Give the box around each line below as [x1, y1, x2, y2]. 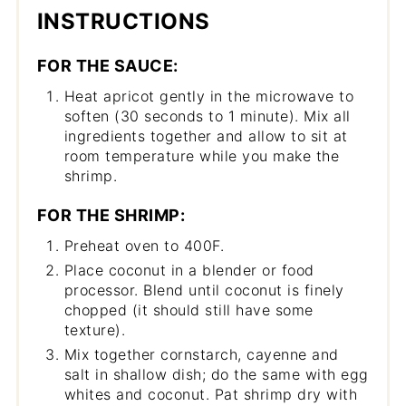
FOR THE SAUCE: [36, 55, 179, 75]
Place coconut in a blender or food [63, 260, 314, 279]
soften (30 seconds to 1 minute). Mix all [63, 106, 351, 125]
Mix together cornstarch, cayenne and [63, 344, 339, 363]
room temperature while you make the [63, 146, 340, 165]
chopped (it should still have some [63, 300, 314, 319]
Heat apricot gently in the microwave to [63, 86, 354, 105]
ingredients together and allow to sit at [63, 126, 348, 145]
